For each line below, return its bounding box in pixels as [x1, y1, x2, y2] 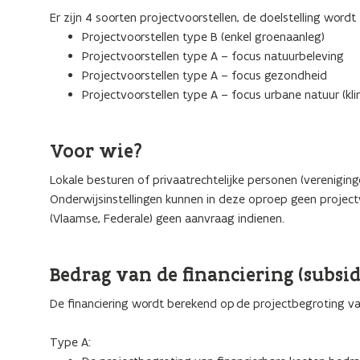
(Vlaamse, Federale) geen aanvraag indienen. [50, 211, 284, 226]
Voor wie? [50, 139, 142, 162]
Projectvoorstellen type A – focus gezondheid [82, 67, 327, 83]
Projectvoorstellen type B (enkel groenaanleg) [82, 29, 325, 44]
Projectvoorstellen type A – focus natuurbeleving [82, 48, 344, 63]
